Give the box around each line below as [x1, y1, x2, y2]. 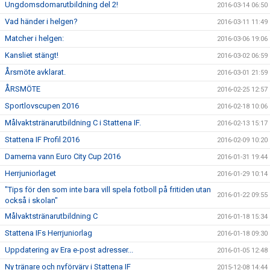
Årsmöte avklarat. [5, 67, 66, 77]
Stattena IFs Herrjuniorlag [5, 228, 92, 238]
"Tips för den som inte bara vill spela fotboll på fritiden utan [5, 185, 211, 195]
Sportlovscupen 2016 [5, 101, 79, 111]
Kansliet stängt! [5, 51, 58, 60]
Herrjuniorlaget [5, 169, 56, 178]
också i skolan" [5, 196, 58, 206]
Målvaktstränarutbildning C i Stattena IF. [5, 118, 141, 128]
